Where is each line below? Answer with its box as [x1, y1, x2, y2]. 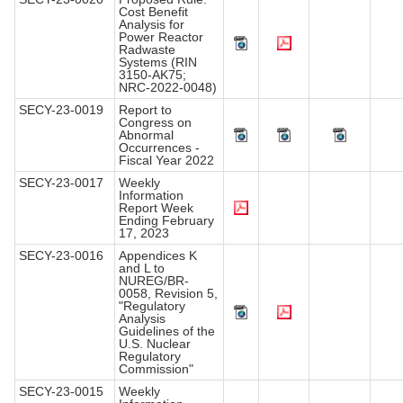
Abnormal [119, 128, 174, 143]
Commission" [119, 362, 193, 377]
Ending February [119, 213, 214, 228]
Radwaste [119, 42, 175, 58]
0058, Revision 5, [119, 286, 218, 301]
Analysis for [119, 17, 184, 32]
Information [119, 188, 184, 203]
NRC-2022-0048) [119, 80, 217, 95]
